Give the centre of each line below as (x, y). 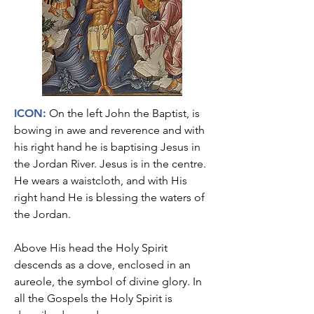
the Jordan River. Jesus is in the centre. (110, 164)
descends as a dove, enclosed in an (102, 265)
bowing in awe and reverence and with (109, 130)
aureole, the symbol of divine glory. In (108, 281)
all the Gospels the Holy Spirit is (93, 298)
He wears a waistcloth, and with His (101, 180)
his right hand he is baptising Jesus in (107, 147)
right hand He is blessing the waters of (109, 197)
